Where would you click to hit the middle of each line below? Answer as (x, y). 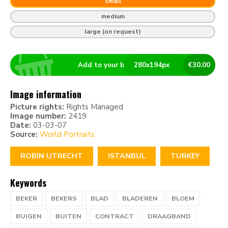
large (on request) (113, 32)
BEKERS (64, 198)
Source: (25, 134)
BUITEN (68, 216)
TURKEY (185, 156)
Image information (46, 94)
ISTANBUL (127, 156)
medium (113, 17)
